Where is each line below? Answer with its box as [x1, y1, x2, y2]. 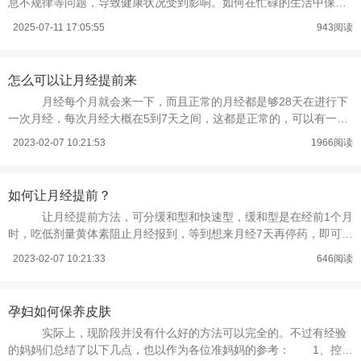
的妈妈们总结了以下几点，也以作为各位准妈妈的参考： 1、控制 [8, 342, 353, 356]
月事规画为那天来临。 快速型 [8, 244, 177, 258]
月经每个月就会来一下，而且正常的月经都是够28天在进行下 [19, 94, 348, 108]
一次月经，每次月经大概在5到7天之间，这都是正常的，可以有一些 [8, 111, 348, 125]
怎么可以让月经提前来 [8, 73, 137, 88]
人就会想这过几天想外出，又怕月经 [8, 128, 189, 142]
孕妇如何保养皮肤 [8, 304, 111, 318]
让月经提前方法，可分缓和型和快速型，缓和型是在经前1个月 [19, 210, 353, 224]
